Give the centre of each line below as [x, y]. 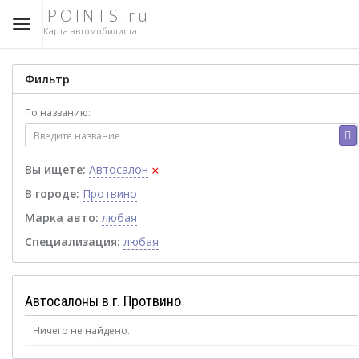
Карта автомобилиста [90, 31]
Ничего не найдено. [81, 331]
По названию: [58, 113]
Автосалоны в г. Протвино [103, 301]
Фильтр [47, 79]
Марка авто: [62, 218]
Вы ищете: [55, 169]
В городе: [52, 194]
